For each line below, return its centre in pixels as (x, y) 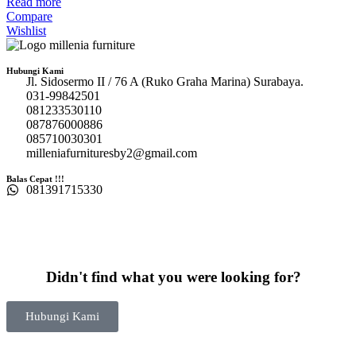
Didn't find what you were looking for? (174, 277)
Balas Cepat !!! (35, 178)
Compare (29, 16)
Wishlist (26, 30)
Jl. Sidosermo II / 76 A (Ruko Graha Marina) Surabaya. (165, 81)
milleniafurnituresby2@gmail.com (112, 153)
